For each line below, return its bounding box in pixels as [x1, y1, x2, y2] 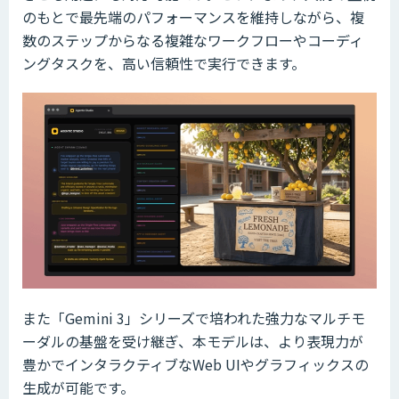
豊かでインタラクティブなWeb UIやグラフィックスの [22, 353, 369, 375]
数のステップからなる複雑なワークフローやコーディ [22, 29, 363, 52]
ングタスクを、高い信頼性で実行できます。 [22, 53, 305, 75]
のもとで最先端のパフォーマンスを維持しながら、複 [22, 6, 364, 28]
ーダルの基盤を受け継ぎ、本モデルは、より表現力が [22, 330, 363, 352]
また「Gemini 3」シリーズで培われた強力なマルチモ [22, 306, 365, 329]
